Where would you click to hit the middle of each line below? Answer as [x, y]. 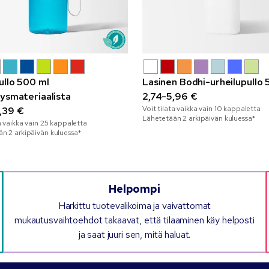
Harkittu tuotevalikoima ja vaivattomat [134, 205]
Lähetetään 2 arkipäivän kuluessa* [199, 118]
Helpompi [134, 189]
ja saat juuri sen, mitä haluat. [134, 234]
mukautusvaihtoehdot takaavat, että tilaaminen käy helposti [134, 220]
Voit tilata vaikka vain [178, 108]
